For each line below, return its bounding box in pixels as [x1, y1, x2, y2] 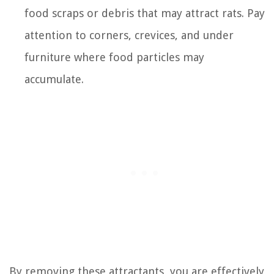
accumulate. [24, 72, 84, 86]
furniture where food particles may [24, 50, 204, 64]
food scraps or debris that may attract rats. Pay [24, 6, 265, 20]
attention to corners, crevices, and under [24, 28, 234, 42]
